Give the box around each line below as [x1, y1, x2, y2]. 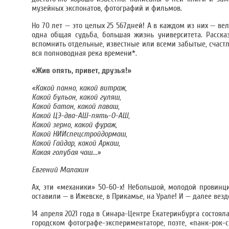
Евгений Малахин [32, 165, 88, 174]
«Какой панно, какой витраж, [32, 83, 127, 93]
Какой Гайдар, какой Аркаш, [32, 139, 120, 148]
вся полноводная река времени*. [32, 49, 137, 58]
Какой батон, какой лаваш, [32, 102, 120, 111]
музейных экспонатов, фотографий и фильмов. [32, 4, 182, 13]
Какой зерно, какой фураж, [32, 120, 117, 129]
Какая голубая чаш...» [32, 148, 101, 157]
